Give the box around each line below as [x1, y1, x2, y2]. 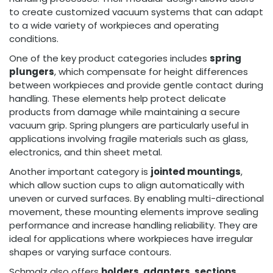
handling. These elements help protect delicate [9, 92, 226, 105]
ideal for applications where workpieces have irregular [9, 232, 253, 245]
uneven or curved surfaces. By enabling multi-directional [9, 192, 264, 205]
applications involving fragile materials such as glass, [9, 132, 248, 145]
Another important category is [9, 165, 151, 178]
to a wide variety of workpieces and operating [9, 19, 219, 32]
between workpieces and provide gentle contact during [9, 79, 263, 91]
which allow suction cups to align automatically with [9, 179, 244, 191]
